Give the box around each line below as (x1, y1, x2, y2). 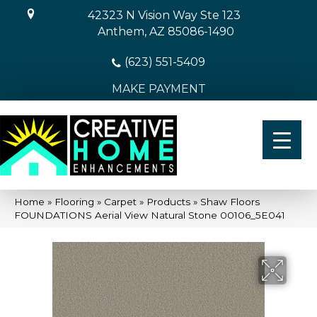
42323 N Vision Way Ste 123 (87, 8, 241, 22)
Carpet (104, 195, 137, 207)
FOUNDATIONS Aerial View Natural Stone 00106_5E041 (14, 209, 285, 221)
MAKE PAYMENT (111, 82, 206, 96)
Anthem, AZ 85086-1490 (97, 25, 234, 38)
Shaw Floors (200, 195, 260, 207)
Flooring (54, 195, 94, 207)
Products (146, 195, 190, 207)
